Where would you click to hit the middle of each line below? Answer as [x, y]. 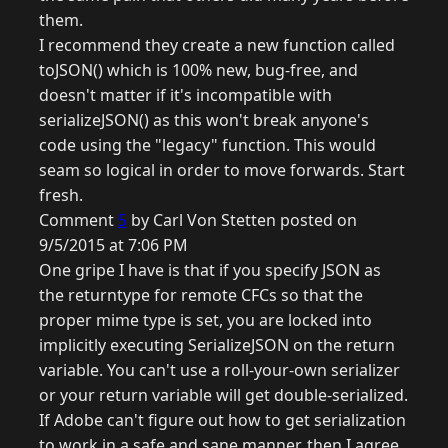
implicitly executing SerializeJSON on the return [217, 345]
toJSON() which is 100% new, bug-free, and [198, 70]
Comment [78, 220]
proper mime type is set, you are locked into [205, 320]
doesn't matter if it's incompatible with [185, 95]
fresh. [61, 195]
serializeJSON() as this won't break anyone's [204, 120]
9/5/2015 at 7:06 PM [113, 245]
